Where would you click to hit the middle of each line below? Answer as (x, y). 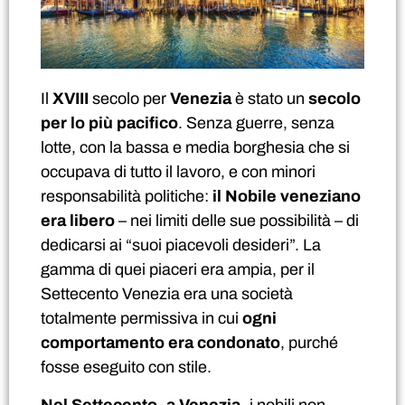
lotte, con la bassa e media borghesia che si (195, 148)
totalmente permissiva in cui (141, 319)
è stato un (270, 99)
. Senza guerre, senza (256, 123)
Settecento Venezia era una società (167, 294)
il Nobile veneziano (287, 197)
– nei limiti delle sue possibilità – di (237, 221)
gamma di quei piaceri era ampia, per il (178, 270)
